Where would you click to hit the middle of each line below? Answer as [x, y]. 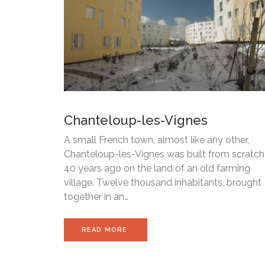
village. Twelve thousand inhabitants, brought [163, 183]
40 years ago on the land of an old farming [157, 169]
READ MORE [106, 230]
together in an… [96, 197]
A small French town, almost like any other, [156, 140]
